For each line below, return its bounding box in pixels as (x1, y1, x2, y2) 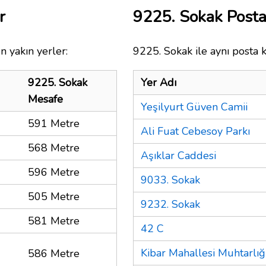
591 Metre (28, 116, 80, 131)
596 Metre (28, 164, 80, 179)
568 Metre (28, 140, 80, 155)
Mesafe (28, 91, 63, 106)
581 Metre (28, 213, 80, 228)
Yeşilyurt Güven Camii (141, 99, 248, 114)
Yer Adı (141, 75, 176, 90)
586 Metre (28, 246, 80, 261)
